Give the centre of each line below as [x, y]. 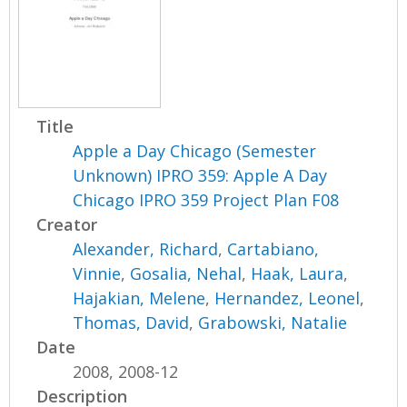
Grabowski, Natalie [273, 323]
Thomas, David [131, 323]
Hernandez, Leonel [288, 298]
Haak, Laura [298, 274]
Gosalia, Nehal [186, 274]
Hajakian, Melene [139, 298]
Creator [67, 225]
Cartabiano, [273, 249]
